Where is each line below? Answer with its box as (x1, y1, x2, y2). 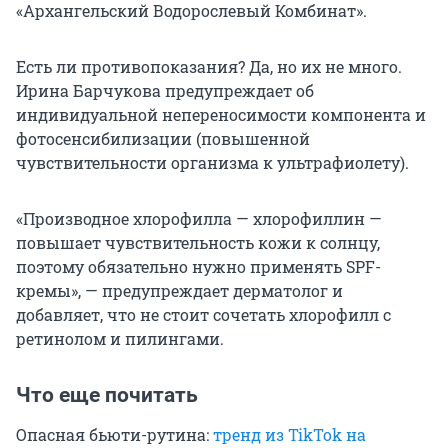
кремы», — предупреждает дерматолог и (16, 280, 343, 301)
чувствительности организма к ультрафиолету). (16, 152, 409, 173)
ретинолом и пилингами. (16, 328, 224, 349)
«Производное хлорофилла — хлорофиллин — (16, 208, 382, 229)
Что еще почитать (16, 383, 198, 407)
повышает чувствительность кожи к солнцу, (16, 232, 380, 253)
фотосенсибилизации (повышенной (16, 128, 310, 149)
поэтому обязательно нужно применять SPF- (16, 256, 381, 277)
